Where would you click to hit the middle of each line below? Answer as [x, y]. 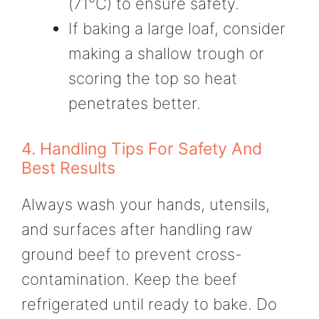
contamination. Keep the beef [129, 279]
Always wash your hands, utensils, [146, 204]
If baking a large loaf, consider [177, 28]
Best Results [68, 168]
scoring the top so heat [153, 78]
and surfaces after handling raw [137, 229]
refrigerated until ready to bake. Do [149, 304]
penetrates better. [135, 103]
